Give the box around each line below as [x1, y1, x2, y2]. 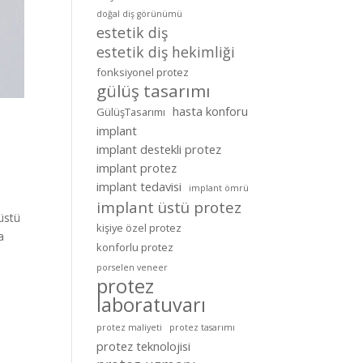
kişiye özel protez [96, 220, 182, 235]
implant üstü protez [96, 197, 242, 217]
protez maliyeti [96, 322, 163, 333]
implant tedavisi [96, 178, 182, 194]
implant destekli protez [96, 141, 222, 157]
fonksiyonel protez [96, 65, 190, 79]
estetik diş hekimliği [96, 42, 236, 62]
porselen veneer [96, 262, 169, 273]
